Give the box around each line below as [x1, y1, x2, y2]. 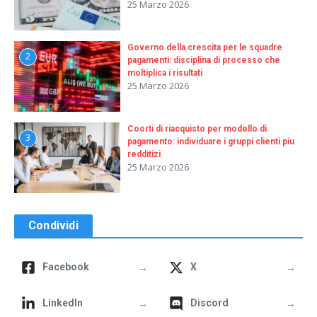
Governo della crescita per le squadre [127, 42, 282, 53]
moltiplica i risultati [127, 68, 202, 79]
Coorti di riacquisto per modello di [127, 124, 267, 134]
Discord [190, 297, 229, 309]
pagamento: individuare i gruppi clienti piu [127, 137, 294, 147]
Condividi [28, 219, 79, 233]
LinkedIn [42, 297, 83, 309]
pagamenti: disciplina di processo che [127, 55, 280, 66]
